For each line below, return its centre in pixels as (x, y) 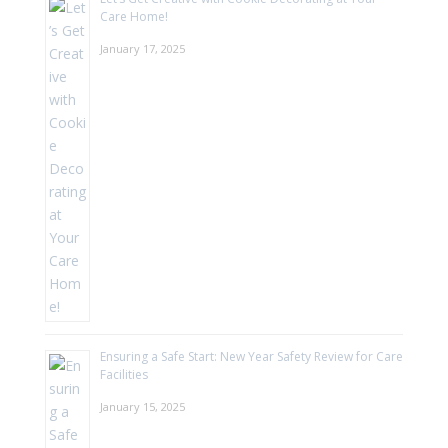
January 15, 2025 (142, 406)
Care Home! (133, 16)
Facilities (123, 374)
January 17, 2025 (142, 48)
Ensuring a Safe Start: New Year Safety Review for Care (251, 356)
